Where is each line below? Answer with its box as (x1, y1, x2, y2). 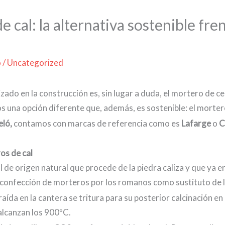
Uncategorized (7, 57, 64, 68)
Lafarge (181, 118, 211, 129)
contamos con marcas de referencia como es (12, 118, 182, 129)
